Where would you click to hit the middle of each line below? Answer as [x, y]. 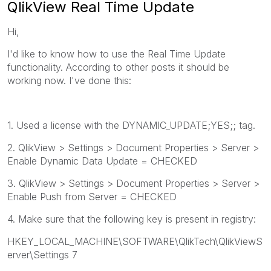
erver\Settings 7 [42, 254]
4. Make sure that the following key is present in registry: [132, 219]
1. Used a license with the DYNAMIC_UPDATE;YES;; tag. [131, 125]
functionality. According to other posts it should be [118, 67]
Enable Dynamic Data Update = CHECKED [102, 161]
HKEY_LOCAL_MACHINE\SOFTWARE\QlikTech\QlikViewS [135, 241]
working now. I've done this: [69, 80]
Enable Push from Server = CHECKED [92, 196]
